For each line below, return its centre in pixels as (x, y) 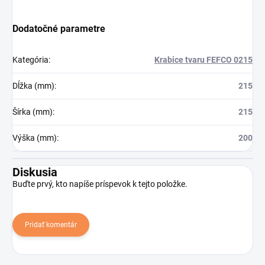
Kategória (30, 60)
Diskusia (35, 172)
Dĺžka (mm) (33, 86)
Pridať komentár (51, 225)
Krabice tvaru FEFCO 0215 (203, 60)
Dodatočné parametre (59, 29)
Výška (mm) (35, 138)
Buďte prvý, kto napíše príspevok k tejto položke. (100, 184)
